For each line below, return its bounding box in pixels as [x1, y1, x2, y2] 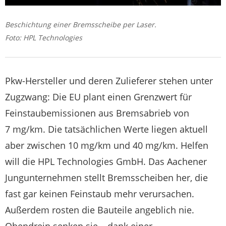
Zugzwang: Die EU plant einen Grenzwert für [5, 91, 192, 103]
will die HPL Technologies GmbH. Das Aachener [5, 155, 207, 168]
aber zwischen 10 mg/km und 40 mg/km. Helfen [5, 139, 208, 152]
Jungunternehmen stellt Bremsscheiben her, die [5, 172, 208, 184]
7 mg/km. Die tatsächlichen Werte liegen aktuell [5, 123, 208, 136]
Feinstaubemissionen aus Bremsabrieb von [5, 107, 189, 120]
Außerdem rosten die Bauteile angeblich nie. [5, 204, 194, 216]
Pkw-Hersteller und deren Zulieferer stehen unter [5, 75, 213, 87]
